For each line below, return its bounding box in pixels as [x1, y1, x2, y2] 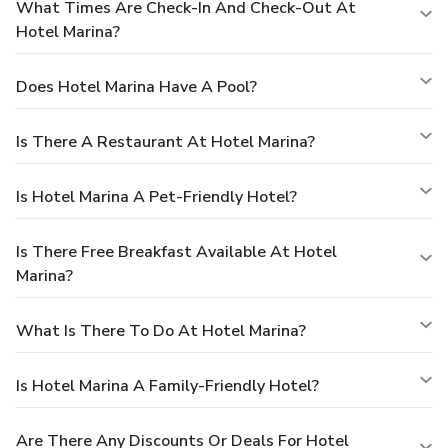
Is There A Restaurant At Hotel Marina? [16, 130, 315, 153]
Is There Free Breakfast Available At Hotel [16, 240, 337, 263]
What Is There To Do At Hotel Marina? [16, 319, 306, 342]
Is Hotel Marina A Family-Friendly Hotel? [16, 374, 319, 397]
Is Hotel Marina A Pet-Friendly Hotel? [16, 185, 297, 208]
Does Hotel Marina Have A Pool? [16, 75, 257, 98]
